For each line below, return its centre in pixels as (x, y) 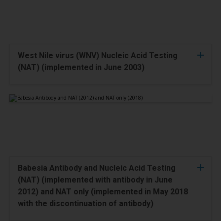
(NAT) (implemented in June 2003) (81, 67)
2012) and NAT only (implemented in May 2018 (103, 192)
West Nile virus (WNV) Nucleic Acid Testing (98, 55)
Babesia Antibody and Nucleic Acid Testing (97, 168)
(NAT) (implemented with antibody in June (95, 180)
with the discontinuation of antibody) (86, 203)
